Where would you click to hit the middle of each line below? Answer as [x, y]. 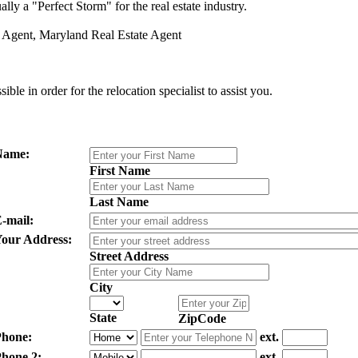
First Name [119, 171]
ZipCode [202, 319]
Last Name [119, 202]
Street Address [129, 257]
